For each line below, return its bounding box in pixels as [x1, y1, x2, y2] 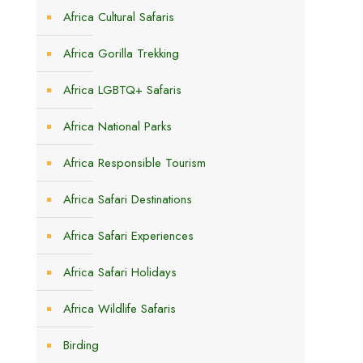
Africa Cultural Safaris [63, 8, 174, 26]
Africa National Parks [63, 117, 172, 135]
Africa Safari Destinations [63, 190, 192, 208]
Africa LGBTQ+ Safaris [63, 81, 181, 99]
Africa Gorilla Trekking [63, 45, 179, 62]
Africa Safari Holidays [63, 263, 177, 281]
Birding [63, 336, 99, 354]
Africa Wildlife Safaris [63, 300, 176, 318]
